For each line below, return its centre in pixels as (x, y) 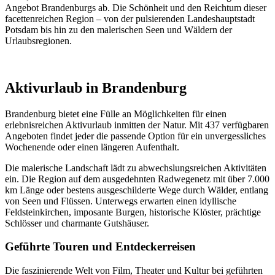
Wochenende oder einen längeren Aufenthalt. (92, 147)
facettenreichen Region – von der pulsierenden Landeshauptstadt (130, 18)
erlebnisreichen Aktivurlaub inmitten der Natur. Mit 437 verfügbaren (137, 125)
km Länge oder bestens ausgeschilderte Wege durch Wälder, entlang (137, 190)
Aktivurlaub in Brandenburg (96, 87)
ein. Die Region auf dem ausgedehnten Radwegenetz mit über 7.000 (137, 179)
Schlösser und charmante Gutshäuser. (77, 223)
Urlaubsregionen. (38, 41)
